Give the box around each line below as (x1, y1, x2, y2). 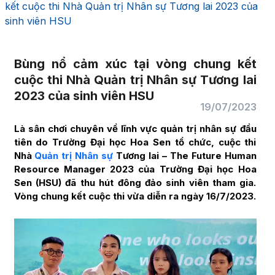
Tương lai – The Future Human (113, 150, 257, 161)
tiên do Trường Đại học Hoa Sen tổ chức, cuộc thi (14, 136, 257, 148)
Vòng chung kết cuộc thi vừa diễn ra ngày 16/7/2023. (14, 190, 256, 202)
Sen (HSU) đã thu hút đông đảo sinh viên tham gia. (14, 177, 257, 188)
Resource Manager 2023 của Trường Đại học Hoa (14, 163, 257, 175)
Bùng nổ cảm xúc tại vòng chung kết (14, 56, 257, 71)
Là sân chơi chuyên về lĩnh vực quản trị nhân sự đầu (14, 123, 257, 134)
